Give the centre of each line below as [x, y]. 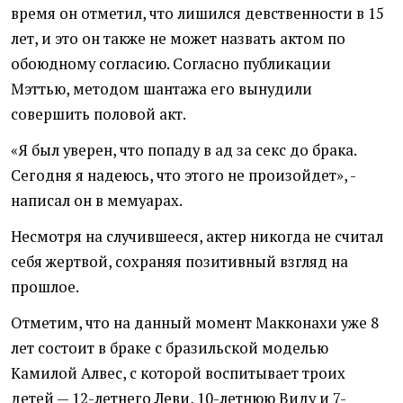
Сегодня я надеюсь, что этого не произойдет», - [183, 176]
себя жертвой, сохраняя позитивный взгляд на [179, 262]
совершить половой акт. [99, 115]
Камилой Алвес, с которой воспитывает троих [178, 374]
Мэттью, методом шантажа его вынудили [161, 90]
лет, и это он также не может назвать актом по [178, 39]
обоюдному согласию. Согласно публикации [171, 64]
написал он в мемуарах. [97, 201]
